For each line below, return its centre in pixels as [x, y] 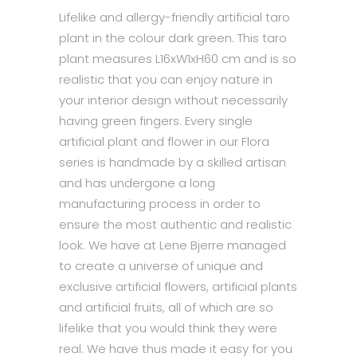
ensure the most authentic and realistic [175, 224]
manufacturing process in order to [160, 204]
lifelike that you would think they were [168, 328]
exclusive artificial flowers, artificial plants [178, 286]
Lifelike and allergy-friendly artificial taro [175, 17]
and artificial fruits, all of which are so [166, 307]
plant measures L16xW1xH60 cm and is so [178, 59]
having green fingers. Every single [156, 121]
